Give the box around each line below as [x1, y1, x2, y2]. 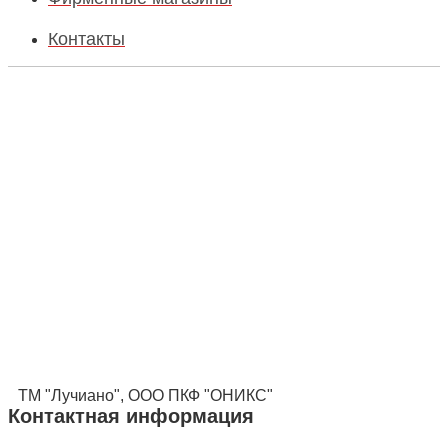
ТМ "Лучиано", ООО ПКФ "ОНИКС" [18, 386, 273, 404]
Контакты [48, 28, 125, 49]
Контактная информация [8, 404, 254, 427]
